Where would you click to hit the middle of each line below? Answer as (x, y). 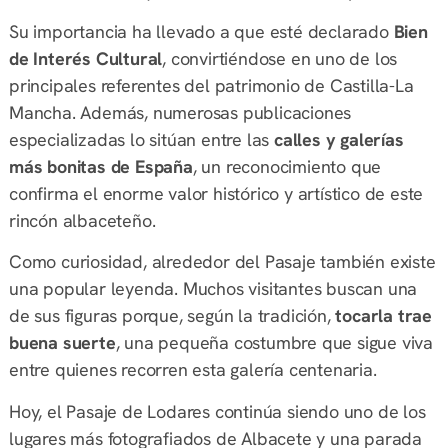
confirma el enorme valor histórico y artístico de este (216, 194)
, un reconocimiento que (287, 167)
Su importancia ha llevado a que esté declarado (201, 32)
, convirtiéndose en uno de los (280, 59)
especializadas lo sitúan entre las (141, 140)
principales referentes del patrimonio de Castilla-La (211, 86)
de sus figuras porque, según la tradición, (172, 316)
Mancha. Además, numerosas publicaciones (180, 113)
